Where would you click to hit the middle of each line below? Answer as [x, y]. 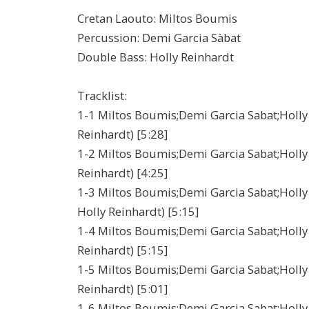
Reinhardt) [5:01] [122, 289]
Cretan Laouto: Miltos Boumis [157, 19]
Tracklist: [102, 96]
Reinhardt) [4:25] [122, 173]
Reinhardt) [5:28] [122, 134]
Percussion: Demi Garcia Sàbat [159, 38]
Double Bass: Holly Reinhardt [156, 57]
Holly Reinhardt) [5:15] [138, 212]
